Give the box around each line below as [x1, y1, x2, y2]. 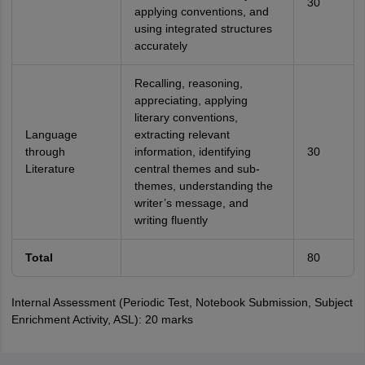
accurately [134, 39, 187, 52]
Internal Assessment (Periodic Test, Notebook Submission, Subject [11, 296, 353, 309]
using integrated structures [134, 22, 272, 35]
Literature [24, 162, 75, 175]
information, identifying [134, 145, 251, 158]
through [24, 145, 65, 158]
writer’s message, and [134, 196, 248, 209]
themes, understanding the [134, 179, 273, 192]
